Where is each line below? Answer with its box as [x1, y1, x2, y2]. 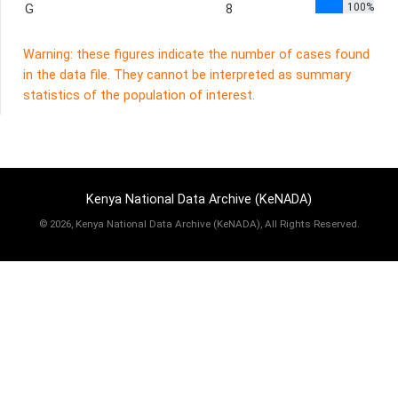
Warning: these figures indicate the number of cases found [23, 47, 370, 62]
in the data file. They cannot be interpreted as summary [23, 68, 351, 83]
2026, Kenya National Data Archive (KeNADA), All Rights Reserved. [49, 218, 360, 231]
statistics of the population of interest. [23, 88, 255, 103]
